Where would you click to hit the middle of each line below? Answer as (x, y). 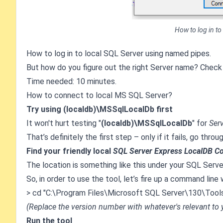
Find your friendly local (70, 151)
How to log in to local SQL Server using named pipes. (119, 54)
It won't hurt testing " (64, 123)
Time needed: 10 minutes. (71, 81)
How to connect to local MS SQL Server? (99, 95)
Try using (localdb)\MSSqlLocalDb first (100, 109)
